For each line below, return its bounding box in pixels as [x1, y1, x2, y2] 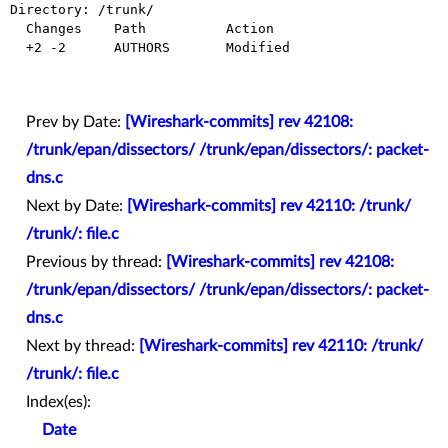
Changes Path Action [10, 21, 26, 37]
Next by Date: [26, 198, 127, 215]
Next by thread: [26, 338, 139, 355]
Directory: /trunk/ [10, 2, 154, 18]
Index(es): [26, 394, 91, 411]
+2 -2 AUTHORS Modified [10, 40, 26, 56]
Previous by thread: [26, 254, 166, 271]
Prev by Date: [26, 114, 125, 131]
